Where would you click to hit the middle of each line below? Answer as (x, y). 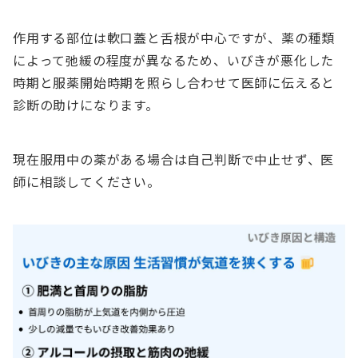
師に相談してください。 (87, 181)
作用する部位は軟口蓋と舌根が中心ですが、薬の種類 (174, 37)
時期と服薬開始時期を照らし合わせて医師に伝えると (174, 82)
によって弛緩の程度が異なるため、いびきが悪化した (174, 60)
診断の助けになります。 (86, 104)
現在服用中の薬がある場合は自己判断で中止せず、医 (174, 159)
